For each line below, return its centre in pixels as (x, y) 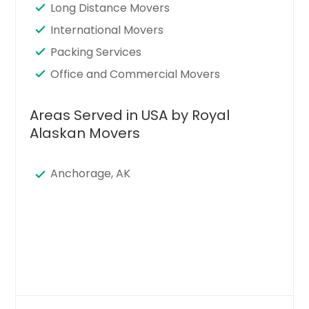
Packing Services (96, 52)
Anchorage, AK (91, 173)
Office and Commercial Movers (136, 74)
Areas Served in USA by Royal (130, 115)
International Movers (107, 30)
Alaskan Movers (85, 133)
